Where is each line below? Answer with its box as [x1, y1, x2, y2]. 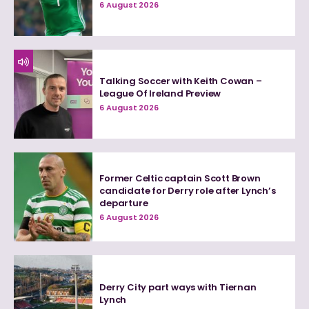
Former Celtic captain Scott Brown [99, 171, 261, 185]
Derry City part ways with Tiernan [99, 281, 257, 295]
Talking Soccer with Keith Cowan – [99, 74, 262, 88]
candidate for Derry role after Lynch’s [99, 183, 276, 197]
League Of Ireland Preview [99, 87, 221, 101]
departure [99, 196, 148, 210]
